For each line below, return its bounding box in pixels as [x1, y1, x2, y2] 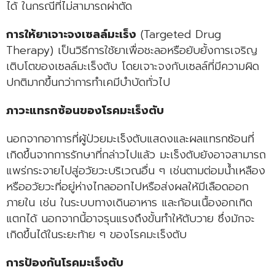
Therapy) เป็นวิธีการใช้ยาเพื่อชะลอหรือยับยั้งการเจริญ [6, 41, 257, 59]
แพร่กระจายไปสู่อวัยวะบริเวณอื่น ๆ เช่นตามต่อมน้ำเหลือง [6, 161, 265, 179]
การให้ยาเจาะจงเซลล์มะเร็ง [6, 25, 136, 43]
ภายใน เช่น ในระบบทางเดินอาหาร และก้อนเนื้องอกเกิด [6, 193, 252, 211]
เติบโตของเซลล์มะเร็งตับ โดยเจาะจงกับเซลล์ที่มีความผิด [6, 57, 259, 75]
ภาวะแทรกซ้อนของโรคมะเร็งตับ [6, 101, 164, 119]
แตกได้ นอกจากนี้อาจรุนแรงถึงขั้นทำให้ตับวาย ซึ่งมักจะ [6, 209, 255, 227]
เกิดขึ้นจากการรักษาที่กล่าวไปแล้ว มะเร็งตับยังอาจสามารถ [6, 145, 266, 163]
